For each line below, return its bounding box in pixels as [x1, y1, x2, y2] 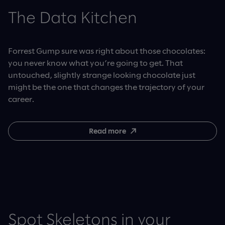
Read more [89, 126, 126, 135]
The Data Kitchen [8, 11, 137, 26]
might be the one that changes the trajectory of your [8, 81, 204, 91]
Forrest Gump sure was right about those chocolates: [8, 45, 205, 55]
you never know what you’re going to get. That [8, 57, 183, 67]
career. [8, 93, 34, 103]
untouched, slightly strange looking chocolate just [8, 69, 195, 79]
